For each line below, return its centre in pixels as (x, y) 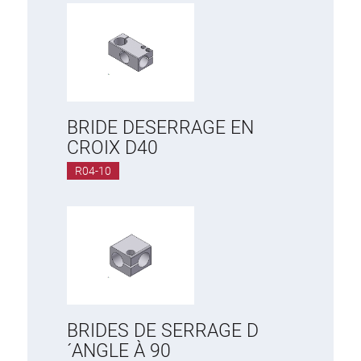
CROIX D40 (112, 148)
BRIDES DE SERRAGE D (163, 331)
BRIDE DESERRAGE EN (160, 128)
